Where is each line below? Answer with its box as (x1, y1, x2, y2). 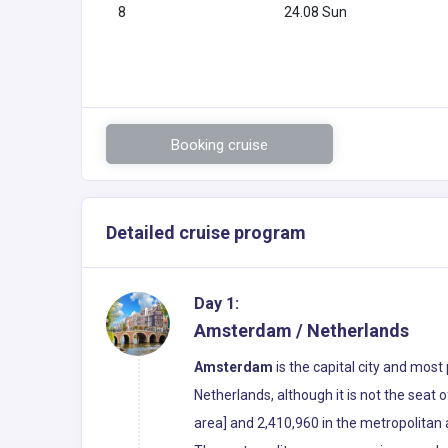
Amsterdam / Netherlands (194, 319, 409, 341)
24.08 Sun (284, 3, 347, 20)
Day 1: (194, 293, 239, 313)
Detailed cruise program (106, 221, 306, 243)
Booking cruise (171, 135, 268, 154)
